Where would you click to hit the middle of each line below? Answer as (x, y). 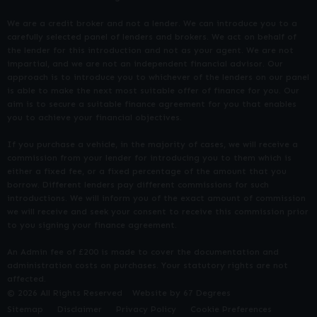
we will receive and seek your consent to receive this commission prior (158, 211)
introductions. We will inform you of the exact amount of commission (156, 198)
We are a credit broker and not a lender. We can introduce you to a (152, 23)
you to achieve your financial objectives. (94, 117)
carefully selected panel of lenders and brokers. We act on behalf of (152, 36)
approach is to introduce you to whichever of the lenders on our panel (158, 77)
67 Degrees (207, 293)
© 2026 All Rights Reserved (65, 293)
